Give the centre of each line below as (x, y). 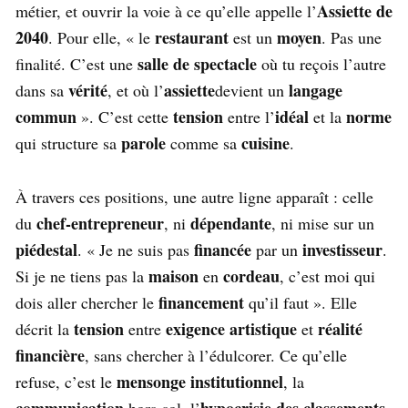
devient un (252, 91)
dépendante (231, 224)
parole (143, 143)
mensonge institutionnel (200, 382)
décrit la (45, 329)
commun (46, 117)
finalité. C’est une (76, 64)
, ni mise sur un (323, 224)
